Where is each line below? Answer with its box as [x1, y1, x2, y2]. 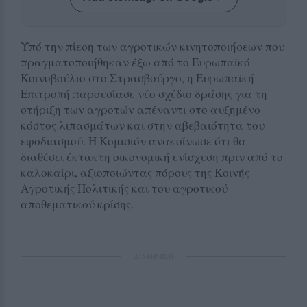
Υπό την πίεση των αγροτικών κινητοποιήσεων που [21, 38, 284, 54]
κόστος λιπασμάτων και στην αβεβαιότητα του [21, 116, 265, 133]
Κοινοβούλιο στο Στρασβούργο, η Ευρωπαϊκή [21, 69, 254, 86]
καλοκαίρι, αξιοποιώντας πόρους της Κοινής [21, 164, 249, 180]
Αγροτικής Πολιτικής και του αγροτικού [21, 180, 228, 196]
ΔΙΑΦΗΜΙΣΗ [134, 251, 173, 261]
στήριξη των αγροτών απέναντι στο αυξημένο [21, 101, 260, 117]
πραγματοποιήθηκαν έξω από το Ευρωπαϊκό [21, 53, 250, 70]
